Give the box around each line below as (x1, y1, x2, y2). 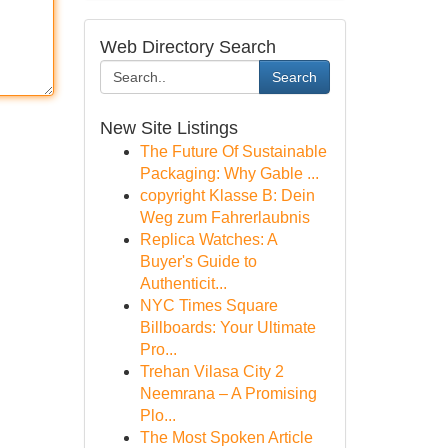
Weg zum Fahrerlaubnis (139, 209, 310, 226)
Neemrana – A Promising (139, 385, 317, 402)
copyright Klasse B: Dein (139, 187, 315, 204)
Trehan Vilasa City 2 (139, 363, 284, 380)
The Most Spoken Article (139, 429, 313, 446)
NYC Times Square (139, 297, 278, 314)
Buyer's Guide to (139, 253, 257, 270)
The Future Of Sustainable (139, 143, 327, 160)
